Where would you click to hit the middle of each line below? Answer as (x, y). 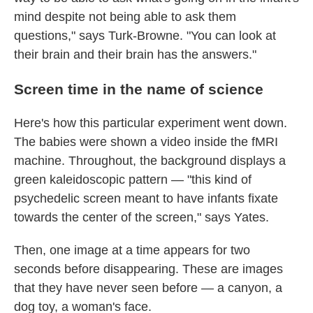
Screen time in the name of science (139, 89)
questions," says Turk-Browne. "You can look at (145, 36)
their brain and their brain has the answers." (135, 54)
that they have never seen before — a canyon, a (148, 288)
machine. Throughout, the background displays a (150, 161)
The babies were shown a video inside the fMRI (146, 142)
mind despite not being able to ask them (125, 17)
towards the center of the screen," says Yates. (141, 217)
